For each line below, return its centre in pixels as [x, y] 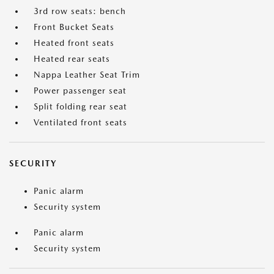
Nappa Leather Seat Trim [87, 75]
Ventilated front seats [80, 122]
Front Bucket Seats [74, 27]
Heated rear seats [72, 59]
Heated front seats [74, 43]
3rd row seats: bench [80, 11]
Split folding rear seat [80, 106]
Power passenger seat [80, 91]
